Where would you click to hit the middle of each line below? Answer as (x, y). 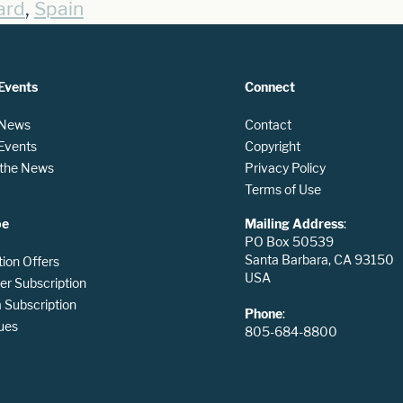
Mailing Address (294, 223)
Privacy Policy (285, 167)
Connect (270, 86)
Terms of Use (283, 189)
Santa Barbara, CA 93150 (319, 259)
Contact (268, 124)
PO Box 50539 (289, 241)
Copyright (273, 146)
